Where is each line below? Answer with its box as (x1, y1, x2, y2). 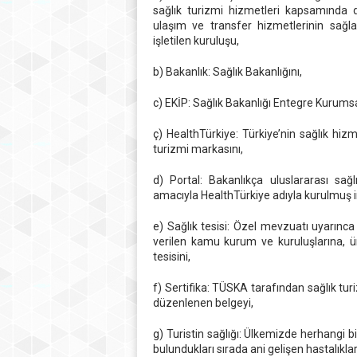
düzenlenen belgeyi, (153, 296, 253, 309)
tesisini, (153, 250, 190, 263)
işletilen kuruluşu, (153, 34, 239, 47)
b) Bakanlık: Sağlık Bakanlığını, (153, 65, 302, 78)
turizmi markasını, (153, 143, 243, 155)
